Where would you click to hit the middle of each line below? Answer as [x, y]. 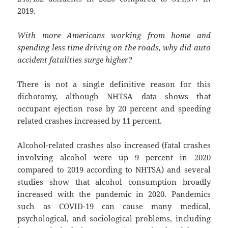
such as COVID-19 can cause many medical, [114, 206]
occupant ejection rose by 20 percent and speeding [114, 109]
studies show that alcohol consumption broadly [114, 182]
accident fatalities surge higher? [75, 60]
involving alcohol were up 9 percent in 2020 [114, 158]
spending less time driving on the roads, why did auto [114, 48]
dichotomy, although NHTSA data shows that [114, 96]
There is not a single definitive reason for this [114, 84]
